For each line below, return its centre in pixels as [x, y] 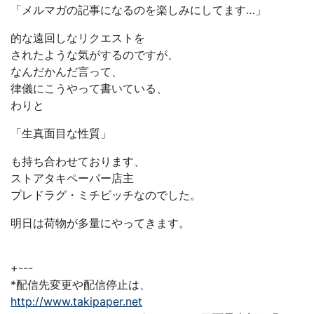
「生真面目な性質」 [61, 134]
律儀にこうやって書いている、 [89, 89]
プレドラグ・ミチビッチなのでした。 [106, 195]
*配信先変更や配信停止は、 [81, 285]
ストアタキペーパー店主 [72, 178]
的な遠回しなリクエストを [78, 38]
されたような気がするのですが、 [95, 55]
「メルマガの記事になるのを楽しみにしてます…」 [138, 10]
